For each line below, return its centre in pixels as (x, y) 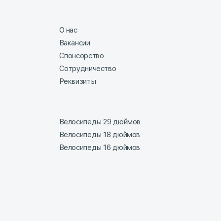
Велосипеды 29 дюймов (100, 122)
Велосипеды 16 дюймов (99, 148)
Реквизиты (77, 82)
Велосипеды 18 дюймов (99, 135)
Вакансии (74, 43)
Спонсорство (81, 56)
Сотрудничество (88, 69)
